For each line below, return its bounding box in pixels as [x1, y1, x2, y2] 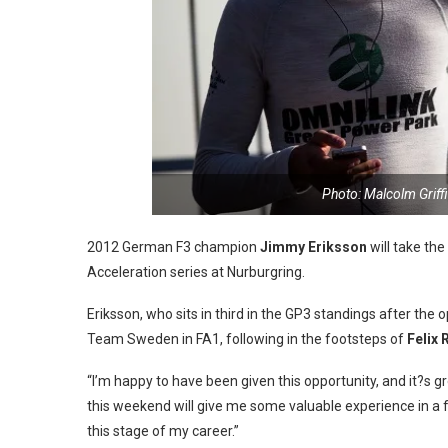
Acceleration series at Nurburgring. [87, 264, 305, 281]
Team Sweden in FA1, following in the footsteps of [87, 331, 404, 348]
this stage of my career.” [87, 423, 239, 440]
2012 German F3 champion [87, 239, 260, 256]
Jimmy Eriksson [260, 239, 367, 256]
